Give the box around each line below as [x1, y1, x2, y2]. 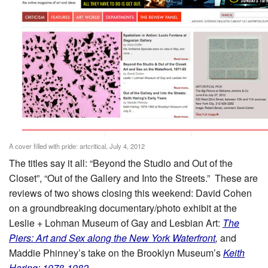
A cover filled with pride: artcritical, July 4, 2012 [9, 141, 145, 151]
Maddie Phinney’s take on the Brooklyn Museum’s [9, 245, 223, 260]
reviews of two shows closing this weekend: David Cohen [9, 185, 252, 200]
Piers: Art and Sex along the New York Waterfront [9, 230, 215, 245]
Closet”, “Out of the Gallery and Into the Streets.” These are [9, 170, 258, 185]
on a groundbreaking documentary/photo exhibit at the [9, 200, 237, 215]
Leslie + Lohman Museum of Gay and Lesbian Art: [9, 215, 223, 230]
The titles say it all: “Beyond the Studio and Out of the [9, 156, 233, 170]
